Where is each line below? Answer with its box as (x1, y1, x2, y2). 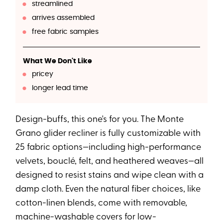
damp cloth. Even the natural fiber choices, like (15, 184, 201, 194)
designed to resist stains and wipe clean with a (15, 170, 204, 180)
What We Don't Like (23, 57, 93, 65)
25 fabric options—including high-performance (15, 142, 202, 152)
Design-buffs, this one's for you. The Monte (15, 114, 184, 124)
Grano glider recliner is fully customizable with (15, 128, 201, 138)
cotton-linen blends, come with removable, (15, 198, 188, 208)
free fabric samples (31, 28, 99, 35)
